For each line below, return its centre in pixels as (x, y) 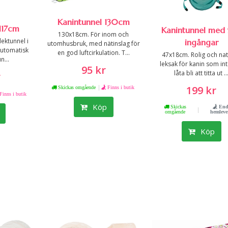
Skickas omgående (76, 87)
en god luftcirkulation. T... (93, 52)
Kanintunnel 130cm (93, 22)
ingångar (201, 42)
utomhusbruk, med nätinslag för (93, 43)
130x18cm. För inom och (94, 34)
